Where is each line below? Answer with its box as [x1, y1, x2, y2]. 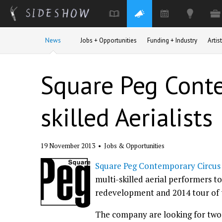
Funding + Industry [147, 36, 197, 45]
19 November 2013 [41, 141, 97, 150]
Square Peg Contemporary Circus [95, 160, 221, 171]
